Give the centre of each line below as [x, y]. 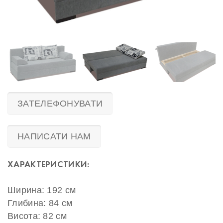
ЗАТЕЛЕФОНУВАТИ [60, 104]
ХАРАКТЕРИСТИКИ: [49, 164]
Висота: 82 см [37, 216]
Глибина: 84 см [40, 203]
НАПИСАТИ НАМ [54, 137]
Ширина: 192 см [42, 190]
